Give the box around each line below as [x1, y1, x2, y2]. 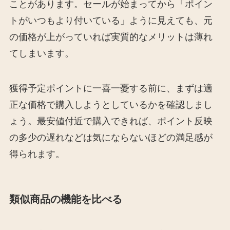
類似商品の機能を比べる [9, 193, 122, 205]
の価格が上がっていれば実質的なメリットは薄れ [9, 31, 213, 42]
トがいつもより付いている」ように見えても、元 [9, 15, 213, 26]
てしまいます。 [9, 48, 74, 59]
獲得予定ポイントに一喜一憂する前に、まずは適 [9, 83, 213, 93]
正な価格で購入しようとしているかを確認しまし [9, 99, 213, 110]
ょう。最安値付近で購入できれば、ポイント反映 [9, 116, 213, 126]
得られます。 [9, 148, 65, 159]
